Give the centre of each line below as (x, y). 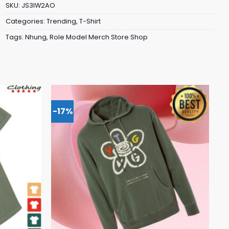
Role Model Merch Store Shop (99, 37)
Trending (61, 21)
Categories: (26, 21)
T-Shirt (90, 21)
